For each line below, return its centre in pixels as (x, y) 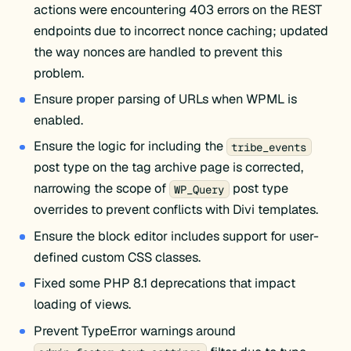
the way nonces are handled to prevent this (157, 52)
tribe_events (269, 147)
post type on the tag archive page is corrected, (168, 168)
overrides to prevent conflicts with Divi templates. (175, 210)
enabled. (58, 121)
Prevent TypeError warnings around (134, 331)
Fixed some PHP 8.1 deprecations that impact (164, 284)
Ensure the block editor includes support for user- (176, 236)
